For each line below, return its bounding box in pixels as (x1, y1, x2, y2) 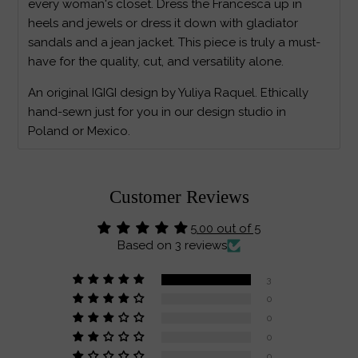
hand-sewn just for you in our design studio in (28, 104, 287, 119)
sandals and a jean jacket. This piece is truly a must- (28, 34, 321, 50)
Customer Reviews (109, 186, 249, 207)
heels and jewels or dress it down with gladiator (28, 15, 299, 30)
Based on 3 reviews (117, 237, 227, 253)
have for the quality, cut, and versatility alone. (28, 54, 284, 69)
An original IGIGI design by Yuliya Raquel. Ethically (28, 85, 309, 100)
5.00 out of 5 (190, 221, 261, 236)
